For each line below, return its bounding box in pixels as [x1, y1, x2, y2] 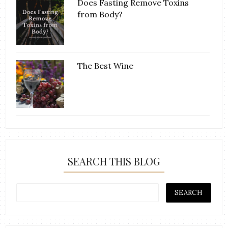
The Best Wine [77, 61, 134, 71]
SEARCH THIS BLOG [68, 154, 160, 168]
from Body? [77, 9, 123, 20]
